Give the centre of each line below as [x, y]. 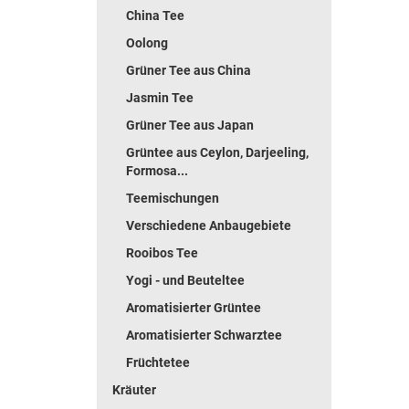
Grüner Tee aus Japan [190, 125]
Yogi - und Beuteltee [185, 280]
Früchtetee [158, 362]
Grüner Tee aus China [189, 70]
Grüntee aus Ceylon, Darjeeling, [217, 152]
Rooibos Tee [162, 253]
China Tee [155, 16]
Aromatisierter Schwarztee [204, 335]
